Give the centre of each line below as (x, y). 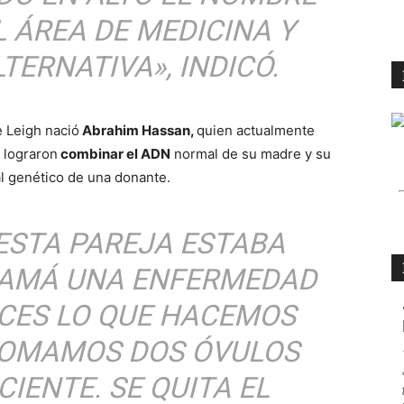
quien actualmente (256, 130)
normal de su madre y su (251, 154)
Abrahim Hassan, (138, 130)
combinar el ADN (114, 154)
